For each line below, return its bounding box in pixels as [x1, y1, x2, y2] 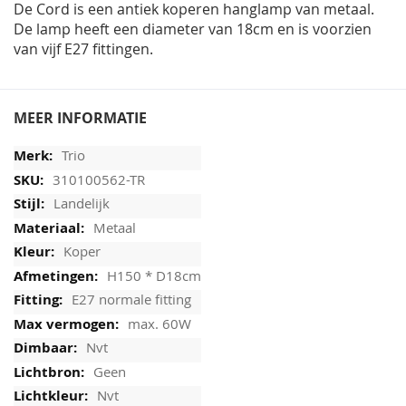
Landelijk [53, 194, 110, 213]
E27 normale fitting [72, 290, 191, 309]
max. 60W [128, 314, 191, 333]
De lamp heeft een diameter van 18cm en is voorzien [14, 19, 372, 40]
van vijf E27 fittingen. [14, 39, 153, 60]
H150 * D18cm [107, 266, 201, 285]
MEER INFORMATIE [14, 108, 147, 129]
